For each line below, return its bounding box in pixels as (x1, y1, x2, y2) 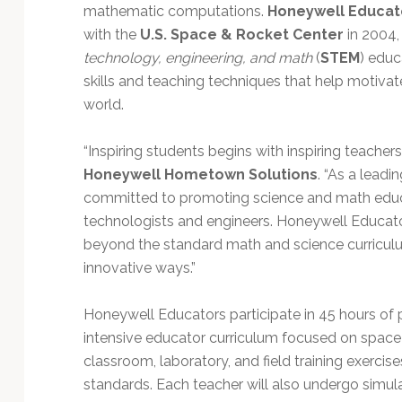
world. (83, 95, 124, 113)
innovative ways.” (83, 258, 196, 276)
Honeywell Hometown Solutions (83, 165, 318, 183)
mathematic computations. (83, 2, 267, 20)
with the (83, 25, 140, 43)
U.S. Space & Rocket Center (139, 25, 344, 43)
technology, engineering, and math (83, 48, 312, 66)
